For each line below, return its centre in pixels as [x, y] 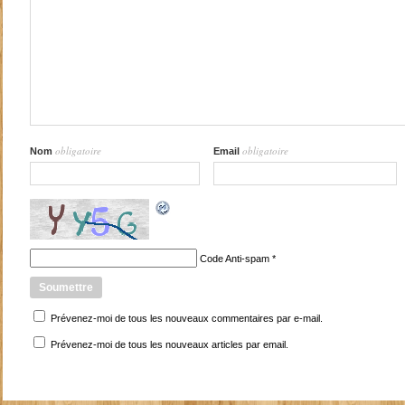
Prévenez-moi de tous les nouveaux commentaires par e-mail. [186, 319]
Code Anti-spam [234, 259]
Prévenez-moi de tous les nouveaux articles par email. [169, 345]
